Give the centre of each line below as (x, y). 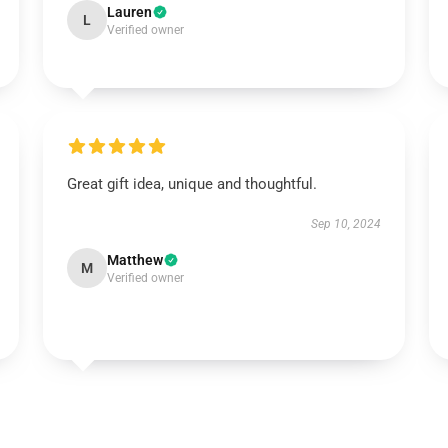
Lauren (129, 12)
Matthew (134, 260)
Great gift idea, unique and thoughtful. (191, 184)
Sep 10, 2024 (346, 224)
